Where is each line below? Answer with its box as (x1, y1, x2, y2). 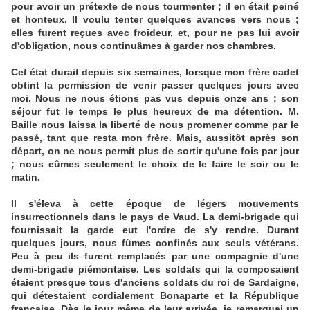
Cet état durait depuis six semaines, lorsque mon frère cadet (11, 66, 299, 78)
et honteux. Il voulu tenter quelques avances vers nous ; (11, 14, 299, 26)
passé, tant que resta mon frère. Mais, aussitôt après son (11, 132, 299, 144)
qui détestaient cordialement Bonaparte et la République (11, 290, 299, 302)
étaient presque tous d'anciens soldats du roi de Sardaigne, (11, 277, 299, 289)
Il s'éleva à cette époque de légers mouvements (11, 198, 299, 210)
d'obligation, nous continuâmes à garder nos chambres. (11, 40, 276, 52)
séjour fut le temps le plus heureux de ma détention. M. (11, 106, 299, 118)
